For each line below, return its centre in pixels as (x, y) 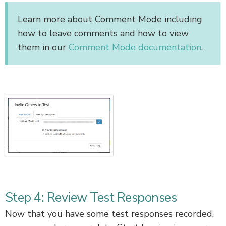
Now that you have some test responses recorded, (109, 214)
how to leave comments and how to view (103, 34)
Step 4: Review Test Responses (91, 197)
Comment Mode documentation (135, 48)
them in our (43, 48)
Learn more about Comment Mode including (110, 19)
